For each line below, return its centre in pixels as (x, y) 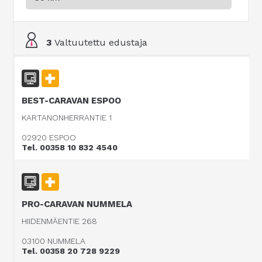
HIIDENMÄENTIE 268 (60, 221)
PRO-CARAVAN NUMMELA (77, 204)
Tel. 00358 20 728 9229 (71, 251)
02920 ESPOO (49, 137)
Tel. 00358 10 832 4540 (70, 147)
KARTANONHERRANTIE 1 (67, 118)
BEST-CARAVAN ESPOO (72, 101)
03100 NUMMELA (54, 241)
